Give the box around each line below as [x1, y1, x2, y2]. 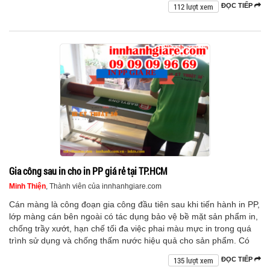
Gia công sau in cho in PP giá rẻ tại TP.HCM [9, 165, 168, 178]
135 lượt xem [174, 255, 213, 266]
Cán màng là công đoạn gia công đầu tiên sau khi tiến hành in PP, [9, 199, 260, 210]
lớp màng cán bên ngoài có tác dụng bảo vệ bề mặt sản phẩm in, [9, 212, 258, 222]
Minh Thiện [9, 182, 46, 191]
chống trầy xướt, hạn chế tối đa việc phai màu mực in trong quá [9, 224, 251, 234]
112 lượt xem [174, 1, 213, 13]
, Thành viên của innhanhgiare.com [46, 182, 162, 191]
